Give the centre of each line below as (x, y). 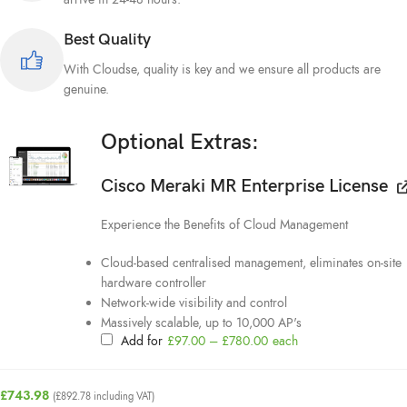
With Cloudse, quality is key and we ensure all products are (222, 69)
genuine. (86, 89)
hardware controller (153, 283)
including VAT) (123, 397)
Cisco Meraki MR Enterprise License (244, 186)
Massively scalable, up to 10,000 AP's (201, 323)
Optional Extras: (179, 142)
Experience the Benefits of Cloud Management (224, 225)
